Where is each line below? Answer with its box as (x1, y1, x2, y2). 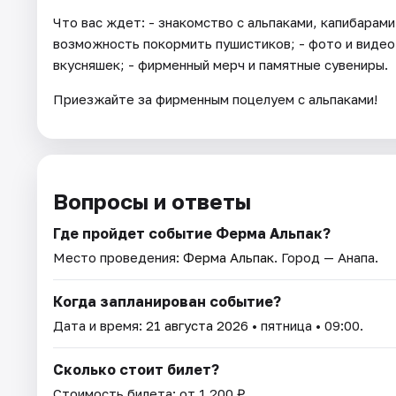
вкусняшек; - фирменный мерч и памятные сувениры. (53, 57, 388, 73)
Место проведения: (53, 249, 183, 266)
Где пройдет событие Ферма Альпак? (53, 225, 331, 243)
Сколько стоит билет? (53, 361, 219, 379)
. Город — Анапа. (274, 249, 378, 266)
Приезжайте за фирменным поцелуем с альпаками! (53, 91, 377, 108)
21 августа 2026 (146, 317, 248, 334)
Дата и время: (53, 317, 146, 334)
